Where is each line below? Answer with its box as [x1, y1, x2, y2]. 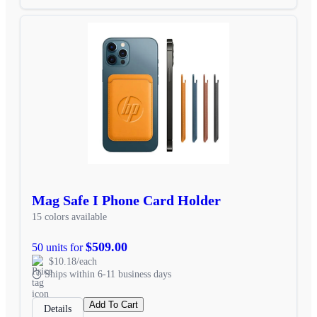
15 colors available [32, 211, 107, 222]
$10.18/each [49, 255, 97, 267]
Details [44, 303, 71, 314]
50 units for [32, 241, 86, 253]
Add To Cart [89, 299, 138, 310]
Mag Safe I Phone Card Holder [32, 192, 221, 208]
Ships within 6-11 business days [45, 268, 171, 279]
